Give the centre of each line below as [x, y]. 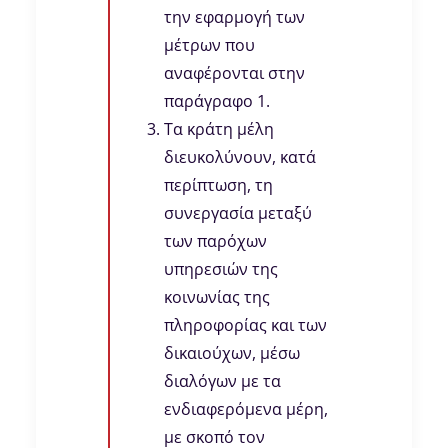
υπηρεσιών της [221, 269]
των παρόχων [215, 241]
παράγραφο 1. [217, 101]
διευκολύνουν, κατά [240, 157]
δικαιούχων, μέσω [232, 353]
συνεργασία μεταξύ [238, 213]
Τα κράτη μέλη [219, 129]
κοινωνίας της [217, 297]
